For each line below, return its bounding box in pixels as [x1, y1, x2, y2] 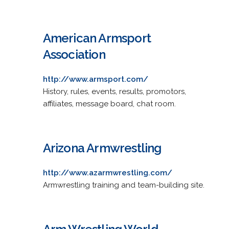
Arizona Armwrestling [42, 140, 162, 155]
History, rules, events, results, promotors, [42, 86, 186, 96]
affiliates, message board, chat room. [42, 99, 176, 108]
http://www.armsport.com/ [42, 74, 148, 84]
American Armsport [42, 30, 151, 45]
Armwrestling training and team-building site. [42, 180, 204, 190]
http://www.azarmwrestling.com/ [42, 168, 172, 177]
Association [42, 47, 105, 62]
